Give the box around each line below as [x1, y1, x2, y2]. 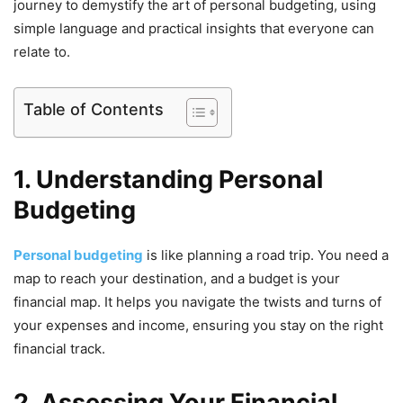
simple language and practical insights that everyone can [13, 20, 374, 38]
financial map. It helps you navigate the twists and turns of [13, 293, 381, 311]
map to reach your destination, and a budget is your [13, 270, 340, 288]
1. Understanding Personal [13, 165, 323, 195]
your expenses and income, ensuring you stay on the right [13, 317, 383, 335]
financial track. [13, 340, 105, 358]
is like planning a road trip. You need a [143, 246, 389, 264]
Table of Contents [23, 100, 164, 120]
